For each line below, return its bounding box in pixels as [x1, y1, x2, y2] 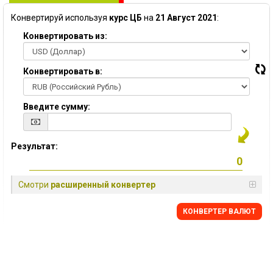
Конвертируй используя [11, 13, 109, 23]
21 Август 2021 [155, 13, 217, 23]
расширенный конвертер [51, 180, 155, 190]
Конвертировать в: [23, 66, 102, 76]
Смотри [18, 180, 51, 190]
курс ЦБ [109, 13, 142, 23]
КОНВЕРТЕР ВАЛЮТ [183, 207, 256, 216]
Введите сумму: [23, 102, 90, 112]
